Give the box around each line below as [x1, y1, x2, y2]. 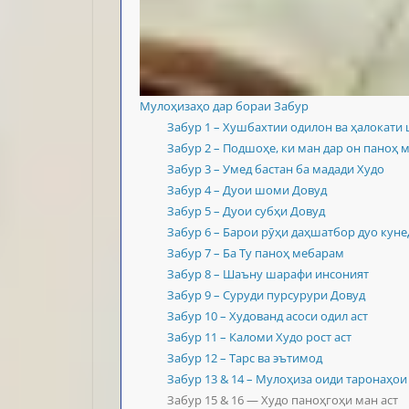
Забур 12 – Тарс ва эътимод [167, 350, 322, 367]
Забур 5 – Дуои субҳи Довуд [167, 203, 325, 220]
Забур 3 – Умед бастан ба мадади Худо [167, 161, 384, 178]
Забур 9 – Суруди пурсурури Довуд [167, 287, 365, 304]
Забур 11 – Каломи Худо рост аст [167, 329, 351, 346]
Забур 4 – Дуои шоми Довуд [167, 182, 327, 199]
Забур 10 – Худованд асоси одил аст [167, 308, 368, 325]
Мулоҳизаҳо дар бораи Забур [140, 98, 309, 115]
